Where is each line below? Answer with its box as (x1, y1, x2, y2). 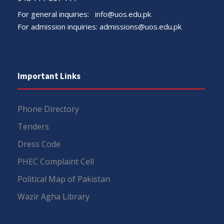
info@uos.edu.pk (95, 8, 151, 19)
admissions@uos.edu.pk (99, 21, 181, 31)
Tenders (17, 120, 49, 132)
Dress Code (17, 138, 60, 149)
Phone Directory (17, 103, 79, 114)
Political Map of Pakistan (17, 173, 110, 184)
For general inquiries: (17, 8, 95, 19)
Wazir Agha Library (17, 190, 89, 202)
